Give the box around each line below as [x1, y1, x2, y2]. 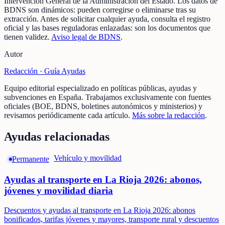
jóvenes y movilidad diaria [4, 185, 113, 196]
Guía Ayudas [44, 67, 85, 76]
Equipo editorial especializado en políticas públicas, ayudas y [4, 84, 197, 93]
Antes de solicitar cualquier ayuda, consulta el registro [39, 15, 210, 24]
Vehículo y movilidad [54, 154, 122, 163]
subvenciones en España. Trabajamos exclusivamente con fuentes [4, 93, 211, 102]
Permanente [12, 155, 49, 164]
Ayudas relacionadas [4, 130, 109, 144]
